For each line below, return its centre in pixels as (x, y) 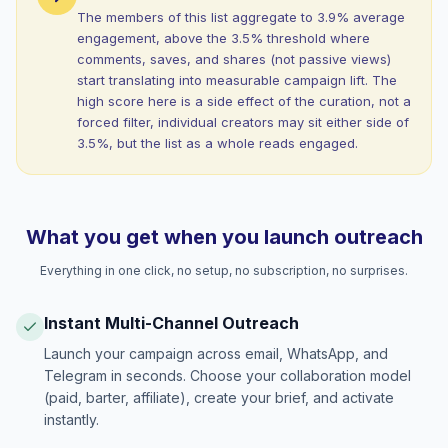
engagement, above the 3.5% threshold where (223, 38)
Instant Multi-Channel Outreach (171, 323)
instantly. (71, 419)
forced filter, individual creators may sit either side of (243, 122)
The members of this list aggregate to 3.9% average (241, 17)
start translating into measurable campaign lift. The (237, 80)
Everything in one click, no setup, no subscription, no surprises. (224, 270)
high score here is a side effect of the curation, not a (244, 101)
